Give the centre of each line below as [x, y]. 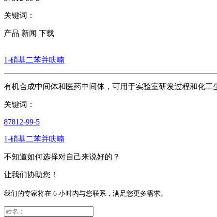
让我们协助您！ [31, 174]
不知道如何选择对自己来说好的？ [62, 156]
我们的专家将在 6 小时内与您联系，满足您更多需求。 [85, 193]
